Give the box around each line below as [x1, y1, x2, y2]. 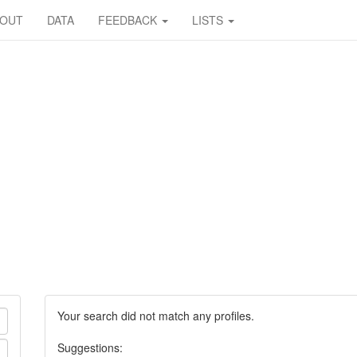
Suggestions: [57, 339, 123, 355]
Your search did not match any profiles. [57, 308, 254, 324]
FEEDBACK [98, 12, 160, 28]
